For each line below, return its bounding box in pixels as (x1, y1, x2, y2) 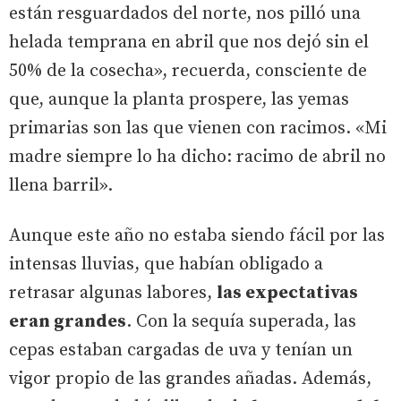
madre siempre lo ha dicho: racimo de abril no (9, 145, 386, 168)
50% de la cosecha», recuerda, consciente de (9, 59, 367, 82)
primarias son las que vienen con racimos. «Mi (9, 116, 387, 140)
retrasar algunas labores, (9, 281, 217, 304)
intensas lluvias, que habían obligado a (9, 252, 323, 276)
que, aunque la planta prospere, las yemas (9, 88, 349, 111)
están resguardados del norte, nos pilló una (9, 2, 361, 25)
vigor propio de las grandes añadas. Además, (9, 367, 371, 390)
